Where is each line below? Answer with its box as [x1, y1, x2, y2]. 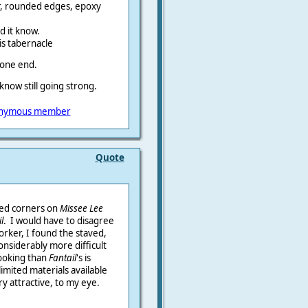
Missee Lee [59, 202, 103, 215]
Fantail [48, 252, 76, 265]
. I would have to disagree [3, 214, 114, 228]
